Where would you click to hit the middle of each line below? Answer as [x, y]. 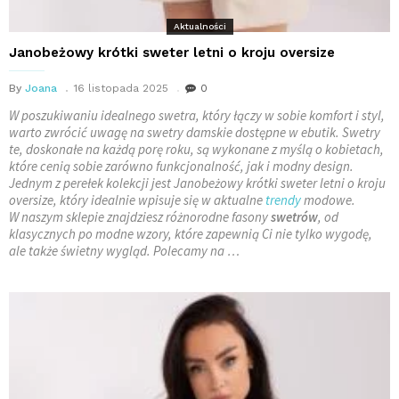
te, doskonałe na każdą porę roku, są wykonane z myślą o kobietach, [196, 149]
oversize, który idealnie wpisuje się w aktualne [137, 199]
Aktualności [199, 26]
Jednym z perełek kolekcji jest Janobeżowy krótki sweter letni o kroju [197, 183]
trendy [283, 199]
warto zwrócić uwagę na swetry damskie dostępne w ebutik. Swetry [195, 132]
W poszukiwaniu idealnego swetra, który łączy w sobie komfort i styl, [197, 115]
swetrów [294, 216]
